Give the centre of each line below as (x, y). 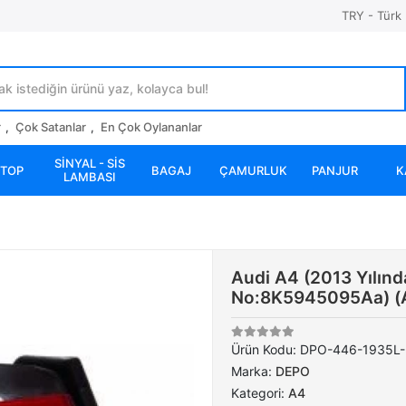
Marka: (253, 371)
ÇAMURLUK (253, 170)
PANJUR (334, 170)
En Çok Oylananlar (151, 127)
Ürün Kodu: (266, 349)
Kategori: (260, 393)
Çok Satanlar (51, 127)
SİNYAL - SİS (90, 163)
